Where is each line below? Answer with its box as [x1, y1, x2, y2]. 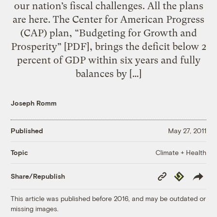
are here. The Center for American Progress [13, 13, 204, 25]
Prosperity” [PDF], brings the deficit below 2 [11, 40, 206, 52]
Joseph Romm [11, 98, 57, 107]
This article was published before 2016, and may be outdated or [11, 194, 206, 202]
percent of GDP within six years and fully [16, 54, 201, 66]
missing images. [11, 204, 59, 213]
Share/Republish [11, 172, 65, 181]
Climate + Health [155, 148, 206, 156]
